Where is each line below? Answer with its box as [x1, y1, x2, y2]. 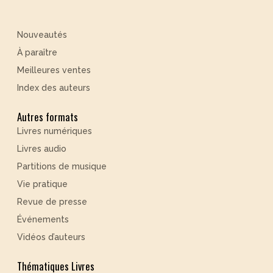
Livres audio [17, 144, 66, 154]
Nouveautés [17, 30, 67, 40]
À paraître [17, 48, 57, 58]
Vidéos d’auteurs [17, 232, 85, 243]
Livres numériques [17, 126, 92, 136]
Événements [17, 214, 69, 225]
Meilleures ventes [17, 65, 91, 76]
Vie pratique [17, 179, 68, 190]
